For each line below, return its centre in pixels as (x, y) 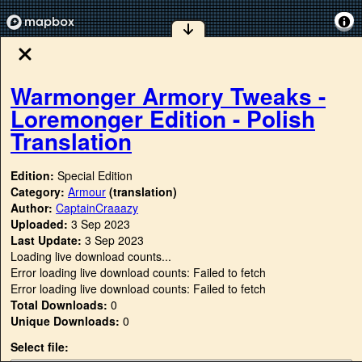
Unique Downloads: (65, 321)
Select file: (40, 347)
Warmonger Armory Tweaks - (168, 95)
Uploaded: (39, 224)
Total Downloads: (59, 305)
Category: (39, 192)
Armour (87, 192)
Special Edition (95, 176)
